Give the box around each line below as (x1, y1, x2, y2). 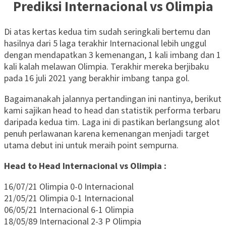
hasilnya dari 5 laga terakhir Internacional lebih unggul (4, 37, 206, 49)
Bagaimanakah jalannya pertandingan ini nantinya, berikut (4, 93, 221, 105)
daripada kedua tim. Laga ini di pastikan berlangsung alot (4, 116, 220, 128)
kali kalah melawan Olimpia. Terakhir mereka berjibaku (4, 61, 209, 73)
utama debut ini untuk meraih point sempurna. (4, 139, 179, 151)
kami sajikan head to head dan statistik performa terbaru (4, 104, 220, 117)
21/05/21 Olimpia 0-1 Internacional (4, 192, 134, 204)
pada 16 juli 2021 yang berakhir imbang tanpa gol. (4, 72, 190, 84)
